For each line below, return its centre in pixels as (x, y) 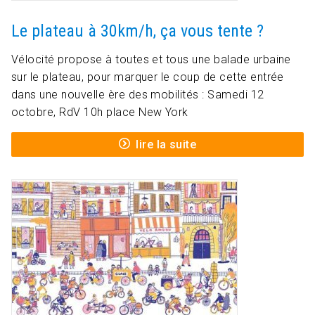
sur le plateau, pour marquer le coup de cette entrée (148, 77)
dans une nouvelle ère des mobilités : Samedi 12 (138, 95)
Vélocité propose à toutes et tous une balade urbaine (151, 60)
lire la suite (166, 145)
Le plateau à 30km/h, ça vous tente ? (137, 31)
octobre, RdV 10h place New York (100, 112)
